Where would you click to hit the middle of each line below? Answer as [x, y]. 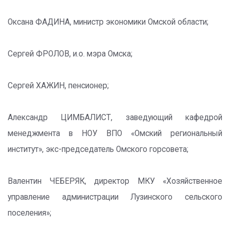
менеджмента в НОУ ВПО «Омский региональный [115, 133]
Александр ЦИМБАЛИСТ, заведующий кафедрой [115, 118]
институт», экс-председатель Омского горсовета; [98, 149]
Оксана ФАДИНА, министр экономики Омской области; [108, 22]
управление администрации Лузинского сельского [115, 197]
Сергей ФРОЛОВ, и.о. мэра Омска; [70, 54]
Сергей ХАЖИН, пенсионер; [58, 86]
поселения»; [30, 213]
